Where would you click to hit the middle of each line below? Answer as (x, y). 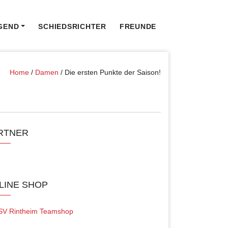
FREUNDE (138, 26)
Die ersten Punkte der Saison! (113, 72)
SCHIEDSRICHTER (72, 26)
